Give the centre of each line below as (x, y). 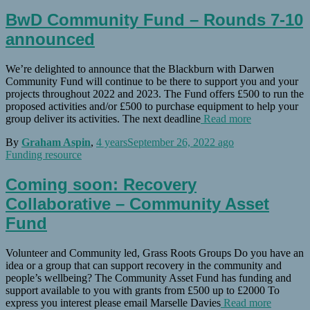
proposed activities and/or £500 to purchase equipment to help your (152, 106)
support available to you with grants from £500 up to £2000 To (143, 290)
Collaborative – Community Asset (137, 203)
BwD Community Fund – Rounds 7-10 (154, 19)
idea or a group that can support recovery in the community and (144, 265)
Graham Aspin (56, 142)
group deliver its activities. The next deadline (103, 118)
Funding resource (44, 154)
